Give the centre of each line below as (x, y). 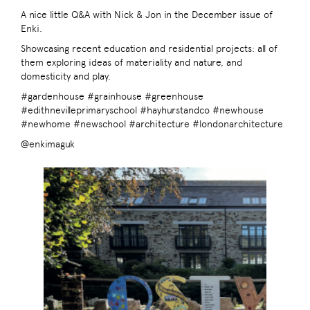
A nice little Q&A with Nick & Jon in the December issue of (147, 15)
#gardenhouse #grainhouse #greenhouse (112, 97)
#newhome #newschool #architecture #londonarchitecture (152, 124)
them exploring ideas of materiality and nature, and (131, 63)
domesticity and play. (66, 76)
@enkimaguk (48, 144)
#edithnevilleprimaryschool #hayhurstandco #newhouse (142, 110)
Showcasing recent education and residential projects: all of (149, 49)
